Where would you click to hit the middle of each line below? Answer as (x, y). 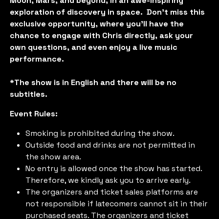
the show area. (54, 156)
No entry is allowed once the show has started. (114, 168)
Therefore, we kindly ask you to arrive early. (108, 180)
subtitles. (29, 94)
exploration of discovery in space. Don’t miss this (108, 12)
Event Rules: (34, 113)
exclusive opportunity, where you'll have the (97, 23)
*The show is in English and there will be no (93, 82)
